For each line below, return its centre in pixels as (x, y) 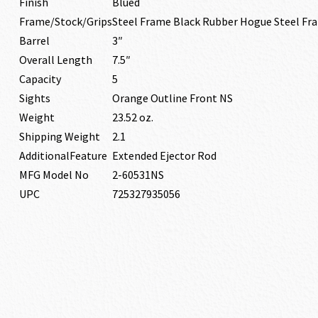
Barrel (34, 40)
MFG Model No (54, 175)
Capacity (40, 79)
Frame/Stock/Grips (65, 21)
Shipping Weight (59, 136)
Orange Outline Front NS (172, 98)
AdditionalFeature (63, 155)
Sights (34, 98)
